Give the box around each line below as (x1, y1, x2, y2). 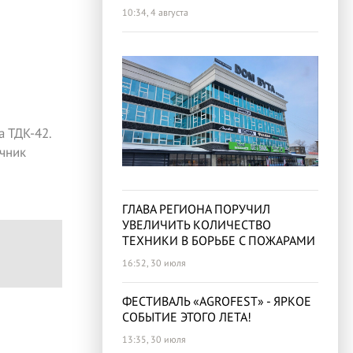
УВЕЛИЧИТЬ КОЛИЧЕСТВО (122, 217, 271, 233)
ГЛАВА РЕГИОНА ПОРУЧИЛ (122, 201, 270, 217)
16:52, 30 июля (122, 257, 186, 269)
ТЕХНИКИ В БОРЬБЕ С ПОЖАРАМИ (122, 232, 315, 249)
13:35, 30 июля (122, 333, 186, 346)
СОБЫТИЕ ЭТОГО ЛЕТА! (122, 309, 251, 325)
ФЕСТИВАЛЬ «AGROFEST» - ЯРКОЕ (122, 293, 311, 310)
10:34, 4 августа (122, 6, 188, 18)
